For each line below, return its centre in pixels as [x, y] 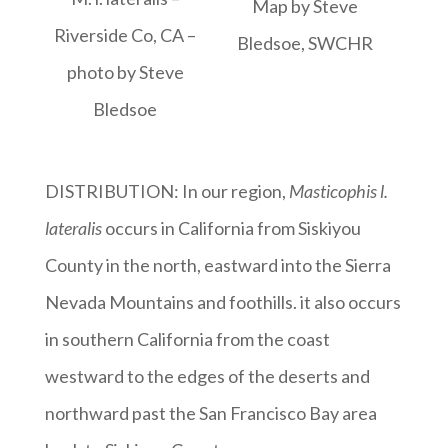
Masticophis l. [338, 190]
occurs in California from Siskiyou [232, 227]
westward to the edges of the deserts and [207, 375]
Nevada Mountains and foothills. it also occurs [222, 301]
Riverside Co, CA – [125, 34]
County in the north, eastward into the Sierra [217, 264]
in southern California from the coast [187, 338]
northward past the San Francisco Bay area [210, 412]
